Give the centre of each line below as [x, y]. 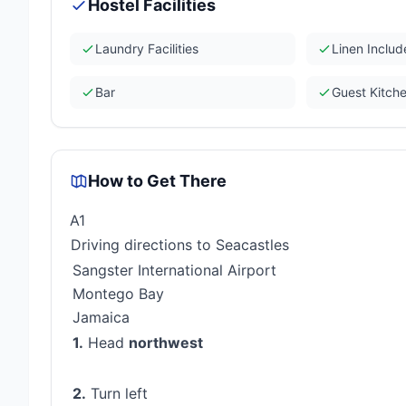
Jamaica [101, 317]
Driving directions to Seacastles [180, 245]
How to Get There [157, 181]
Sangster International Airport [174, 270]
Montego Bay [118, 294]
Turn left [119, 393]
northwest [166, 343]
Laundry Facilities [147, 48]
